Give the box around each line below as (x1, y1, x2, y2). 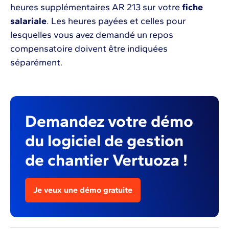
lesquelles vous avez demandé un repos (10, 29, 173, 41)
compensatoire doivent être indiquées (10, 43, 168, 55)
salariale (10, 15, 47, 27)
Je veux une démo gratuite (33, 185, 133, 195)
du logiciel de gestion (25, 130, 184, 150)
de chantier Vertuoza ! (25, 150, 188, 170)
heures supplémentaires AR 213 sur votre (10, 2, 180, 13)
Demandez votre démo (25, 111, 194, 131)
